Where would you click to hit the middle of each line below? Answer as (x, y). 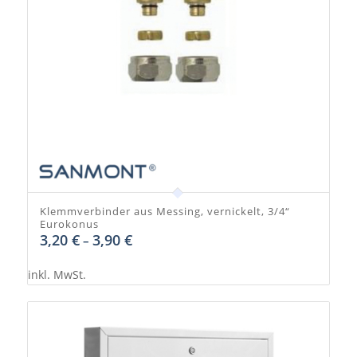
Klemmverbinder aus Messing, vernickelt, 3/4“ (165, 212)
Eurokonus (69, 224)
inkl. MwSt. (57, 275)
